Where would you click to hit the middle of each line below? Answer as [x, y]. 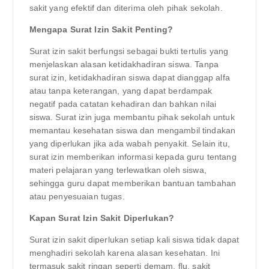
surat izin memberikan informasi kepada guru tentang [133, 156]
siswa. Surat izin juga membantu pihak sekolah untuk [132, 117]
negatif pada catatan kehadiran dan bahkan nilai [123, 104]
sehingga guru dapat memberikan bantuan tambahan [133, 183]
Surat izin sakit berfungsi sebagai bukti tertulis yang [129, 51]
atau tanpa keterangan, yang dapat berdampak [121, 90]
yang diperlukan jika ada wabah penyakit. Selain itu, [129, 143]
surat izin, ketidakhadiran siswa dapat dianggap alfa [129, 77]
